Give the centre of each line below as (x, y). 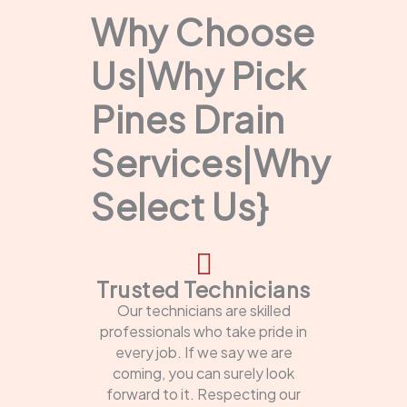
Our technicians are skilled (203, 310)
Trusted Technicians (203, 288)
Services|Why (210, 162)
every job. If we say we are (203, 352)
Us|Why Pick (199, 74)
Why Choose (203, 31)
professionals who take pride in (203, 331)
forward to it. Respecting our (203, 393)
